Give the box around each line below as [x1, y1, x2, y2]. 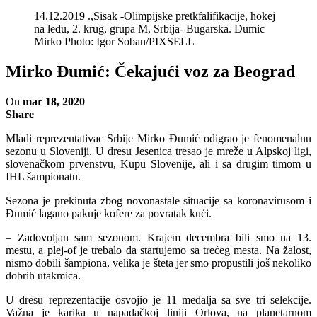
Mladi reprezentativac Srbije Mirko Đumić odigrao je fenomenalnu [6, 132, 311, 144]
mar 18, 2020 [23, 95, 85, 108]
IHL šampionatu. [6, 170, 81, 183]
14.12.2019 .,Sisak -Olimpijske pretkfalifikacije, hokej [34, 10, 275, 22]
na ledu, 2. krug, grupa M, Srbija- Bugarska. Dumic [34, 23, 265, 35]
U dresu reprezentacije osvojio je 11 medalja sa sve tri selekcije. [6, 293, 311, 306]
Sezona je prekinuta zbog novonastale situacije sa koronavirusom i [6, 194, 311, 207]
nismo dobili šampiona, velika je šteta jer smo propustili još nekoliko [6, 256, 311, 269]
